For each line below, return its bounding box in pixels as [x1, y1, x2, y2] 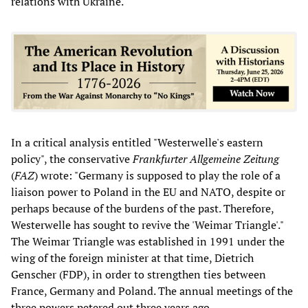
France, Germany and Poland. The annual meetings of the [11, 283, 293, 298]
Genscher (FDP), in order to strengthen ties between [11, 266, 266, 282]
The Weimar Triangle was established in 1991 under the [11, 233, 285, 249]
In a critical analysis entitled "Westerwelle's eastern [11, 134, 263, 150]
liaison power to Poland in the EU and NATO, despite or [11, 184, 285, 199]
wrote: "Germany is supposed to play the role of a [41, 167, 280, 183]
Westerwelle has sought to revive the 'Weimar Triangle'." [11, 217, 283, 232]
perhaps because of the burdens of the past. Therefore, [11, 200, 274, 216]
